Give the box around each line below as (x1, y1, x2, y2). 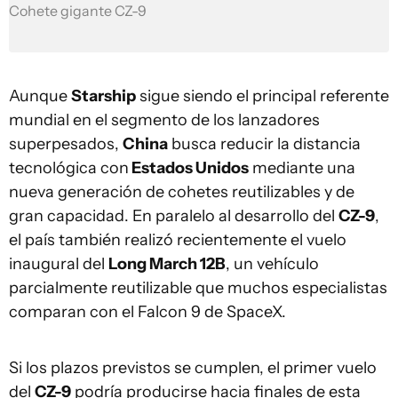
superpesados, (9, 134, 123, 154)
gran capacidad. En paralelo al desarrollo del (9, 206, 338, 226)
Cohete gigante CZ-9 (9, 3, 147, 20)
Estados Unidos (129, 158, 249, 178)
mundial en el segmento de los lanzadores (9, 110, 320, 130)
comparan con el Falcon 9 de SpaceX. (9, 302, 286, 322)
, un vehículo (226, 254, 319, 274)
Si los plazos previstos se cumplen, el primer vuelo (9, 358, 377, 378)
